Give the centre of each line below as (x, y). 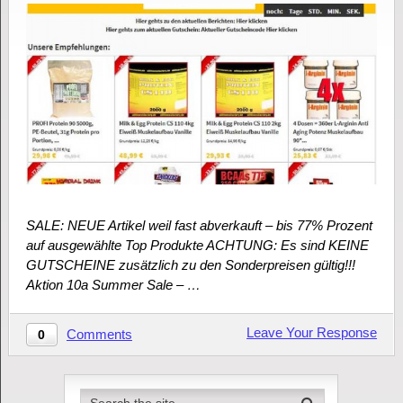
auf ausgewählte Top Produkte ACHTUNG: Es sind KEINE (197, 246)
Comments (99, 335)
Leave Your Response (312, 333)
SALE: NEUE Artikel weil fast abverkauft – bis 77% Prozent (199, 226)
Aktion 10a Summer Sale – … (113, 285)
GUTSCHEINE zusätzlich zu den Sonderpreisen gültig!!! (190, 265)
